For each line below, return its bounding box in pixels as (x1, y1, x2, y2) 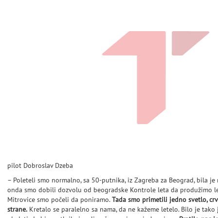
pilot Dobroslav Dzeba (7, 162, 73, 170)
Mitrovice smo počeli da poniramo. (7, 196, 112, 204)
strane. (7, 205, 27, 214)
